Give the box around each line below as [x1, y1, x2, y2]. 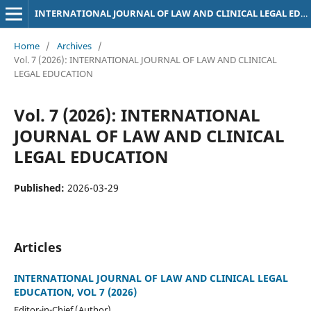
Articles [13, 238, 62, 255]
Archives [56, 39, 92, 52]
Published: [13, 180, 67, 194]
